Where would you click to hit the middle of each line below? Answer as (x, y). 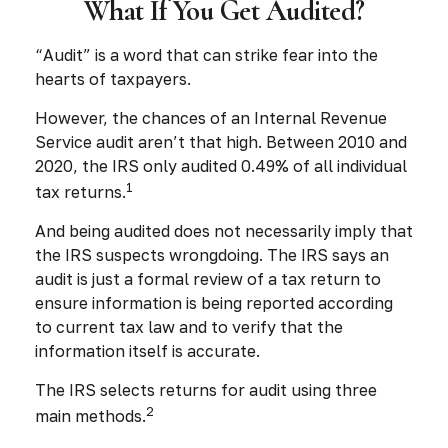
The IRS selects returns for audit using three (206, 390)
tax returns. (80, 192)
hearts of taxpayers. (113, 79)
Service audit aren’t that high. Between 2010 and (221, 142)
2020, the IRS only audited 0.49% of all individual (221, 166)
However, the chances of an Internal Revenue (211, 118)
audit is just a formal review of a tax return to (208, 279)
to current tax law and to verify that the (189, 327)
